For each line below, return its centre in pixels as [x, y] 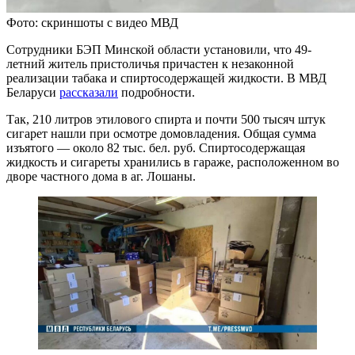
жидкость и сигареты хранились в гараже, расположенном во [173, 162]
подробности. [157, 92]
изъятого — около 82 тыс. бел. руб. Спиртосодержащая [156, 147]
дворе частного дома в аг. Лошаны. [101, 176]
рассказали [89, 92]
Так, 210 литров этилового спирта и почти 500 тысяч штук [166, 119]
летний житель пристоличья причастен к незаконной [150, 63]
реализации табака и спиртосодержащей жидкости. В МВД [166, 78]
